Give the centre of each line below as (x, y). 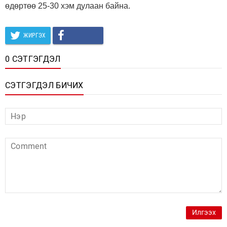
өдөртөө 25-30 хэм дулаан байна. (69, 6)
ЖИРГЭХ (34, 35)
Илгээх (204, 212)
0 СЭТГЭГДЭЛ (33, 59)
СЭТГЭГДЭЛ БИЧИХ (44, 85)
